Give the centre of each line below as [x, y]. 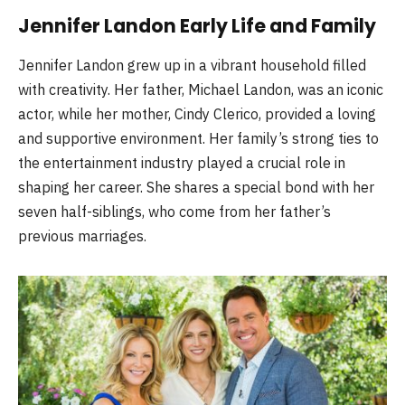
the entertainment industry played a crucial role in [182, 162]
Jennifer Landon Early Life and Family [197, 25]
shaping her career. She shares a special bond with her [196, 187]
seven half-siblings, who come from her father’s [174, 211]
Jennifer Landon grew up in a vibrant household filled [192, 65]
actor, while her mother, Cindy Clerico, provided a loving [197, 113]
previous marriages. [82, 235]
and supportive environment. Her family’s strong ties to [198, 138]
